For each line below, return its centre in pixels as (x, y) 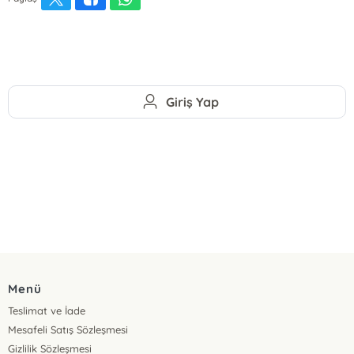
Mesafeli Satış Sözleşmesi (68, 330)
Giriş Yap (193, 102)
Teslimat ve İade (47, 311)
